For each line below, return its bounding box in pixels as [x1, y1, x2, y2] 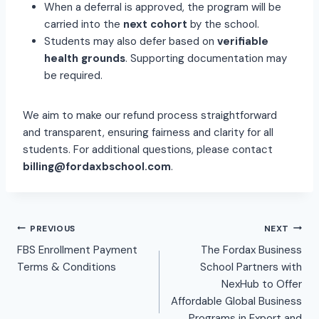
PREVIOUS [30, 222, 75, 234]
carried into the [44, 17, 123, 32]
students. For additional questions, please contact [23, 142, 273, 157]
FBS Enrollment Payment [17, 243, 137, 258]
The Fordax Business [201, 243, 302, 258]
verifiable [217, 34, 268, 49]
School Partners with [200, 260, 302, 275]
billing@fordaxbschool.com [23, 159, 171, 174]
